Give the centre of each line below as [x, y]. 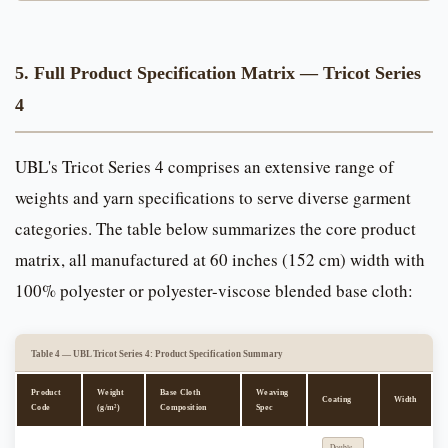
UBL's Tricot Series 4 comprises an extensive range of [204, 167]
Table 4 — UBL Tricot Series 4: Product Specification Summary [157, 354]
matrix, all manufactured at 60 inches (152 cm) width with [220, 260]
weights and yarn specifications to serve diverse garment [213, 198]
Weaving [272, 393]
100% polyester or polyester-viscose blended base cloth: [214, 291]
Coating [337, 400]
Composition [183, 408]
